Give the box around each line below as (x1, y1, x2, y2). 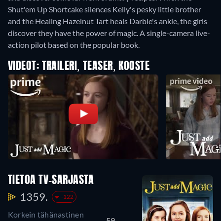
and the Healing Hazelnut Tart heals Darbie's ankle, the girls (8, 16, 207, 26)
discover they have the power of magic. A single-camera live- (8, 28, 210, 38)
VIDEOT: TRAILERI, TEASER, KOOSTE (8, 61, 150, 73)
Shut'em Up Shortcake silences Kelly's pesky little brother (8, 4, 201, 14)
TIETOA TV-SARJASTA (8, 175, 94, 186)
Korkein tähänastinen (8, 210, 84, 220)
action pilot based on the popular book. (8, 40, 140, 50)
